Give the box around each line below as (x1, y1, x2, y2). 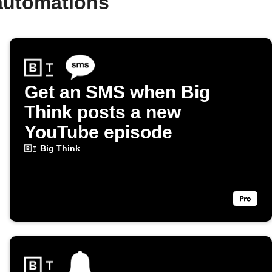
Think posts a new (24, 102, 181, 123)
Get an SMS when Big (24, 82, 210, 103)
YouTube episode (24, 122, 172, 143)
